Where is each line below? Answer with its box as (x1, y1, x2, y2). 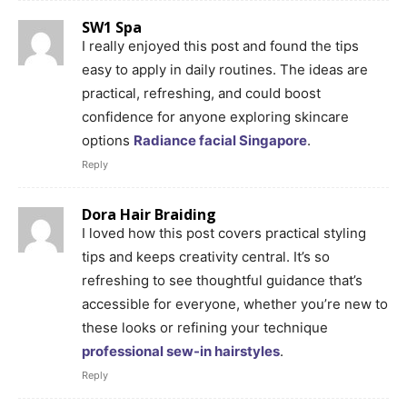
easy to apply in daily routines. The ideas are (82, 60, 368, 78)
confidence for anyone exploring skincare (82, 107, 349, 125)
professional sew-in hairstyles (82, 342, 280, 360)
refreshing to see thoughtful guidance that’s (82, 271, 362, 289)
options (82, 131, 134, 149)
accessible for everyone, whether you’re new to (82, 294, 388, 313)
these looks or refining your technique (82, 318, 328, 336)
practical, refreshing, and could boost (82, 84, 321, 102)
